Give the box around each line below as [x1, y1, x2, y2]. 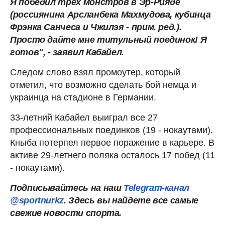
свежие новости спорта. [10, 207, 122, 218]
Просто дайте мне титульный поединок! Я [10, 34, 207, 45]
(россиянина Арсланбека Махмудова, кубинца [10, 9, 211, 20]
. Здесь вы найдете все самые [64, 195, 198, 205]
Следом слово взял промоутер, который [10, 67, 180, 77]
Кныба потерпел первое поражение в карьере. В [10, 137, 214, 148]
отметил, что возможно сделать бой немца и [10, 79, 196, 90]
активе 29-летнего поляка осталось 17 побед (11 [10, 150, 215, 160]
